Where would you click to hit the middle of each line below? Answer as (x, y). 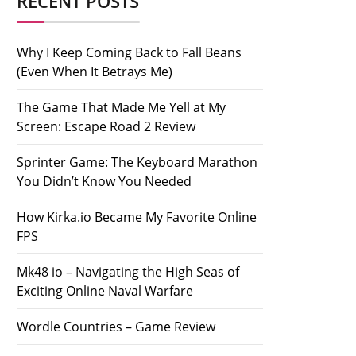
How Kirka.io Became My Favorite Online (137, 217)
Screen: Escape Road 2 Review (106, 126)
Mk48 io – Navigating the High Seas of (128, 272)
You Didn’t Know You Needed (104, 181)
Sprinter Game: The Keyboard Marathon (137, 162)
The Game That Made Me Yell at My (121, 107)
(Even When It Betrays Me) (95, 72)
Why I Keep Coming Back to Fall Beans (129, 52)
